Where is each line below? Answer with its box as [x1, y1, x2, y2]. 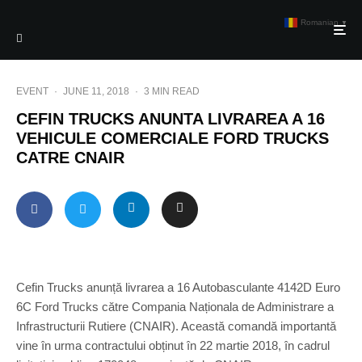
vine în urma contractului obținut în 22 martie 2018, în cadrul [16, 339, 330, 352]
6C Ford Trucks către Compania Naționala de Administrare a [16, 300, 334, 314]
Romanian [301, 18, 339, 27]
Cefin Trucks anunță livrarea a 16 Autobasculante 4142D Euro [16, 280, 340, 294]
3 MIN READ [144, 86, 200, 97]
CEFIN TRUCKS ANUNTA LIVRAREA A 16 [16, 110, 325, 128]
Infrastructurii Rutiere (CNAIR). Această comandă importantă [16, 319, 336, 333]
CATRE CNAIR [16, 149, 124, 166]
